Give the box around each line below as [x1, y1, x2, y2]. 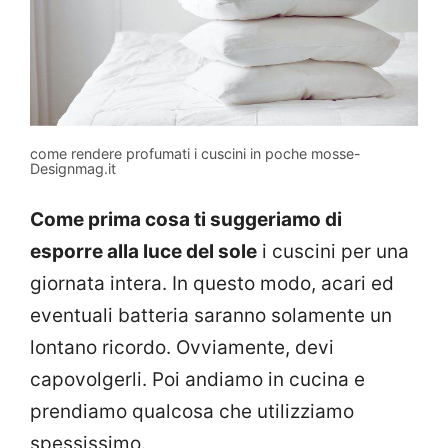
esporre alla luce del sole [30, 240, 257, 264]
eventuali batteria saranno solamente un [30, 304, 392, 328]
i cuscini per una [257, 240, 409, 264]
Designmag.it [30, 159, 116, 177]
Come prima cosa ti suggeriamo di [30, 208, 342, 232]
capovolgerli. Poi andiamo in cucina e [30, 368, 365, 392]
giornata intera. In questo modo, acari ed [30, 272, 394, 296]
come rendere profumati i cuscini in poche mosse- [30, 144, 361, 162]
